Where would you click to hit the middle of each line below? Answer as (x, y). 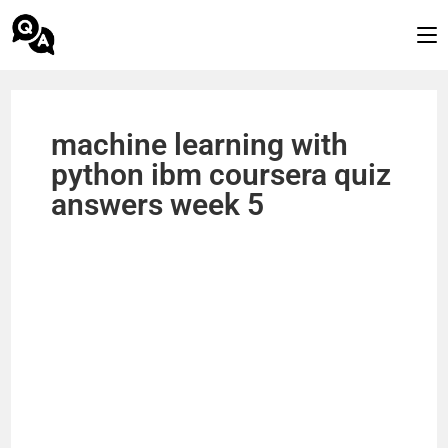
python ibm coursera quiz (221, 174)
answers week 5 (158, 204)
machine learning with (200, 144)
